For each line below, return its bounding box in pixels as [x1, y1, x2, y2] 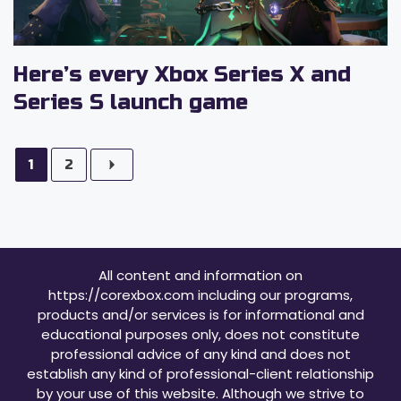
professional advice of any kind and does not [50, 345, 351, 363]
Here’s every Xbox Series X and [13, 62, 351, 88]
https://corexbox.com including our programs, [48, 286, 353, 304]
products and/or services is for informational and [37, 305, 364, 324]
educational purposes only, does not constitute [41, 325, 360, 344]
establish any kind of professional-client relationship [27, 364, 374, 383]
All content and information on [98, 266, 303, 285]
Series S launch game [13, 90, 248, 115]
